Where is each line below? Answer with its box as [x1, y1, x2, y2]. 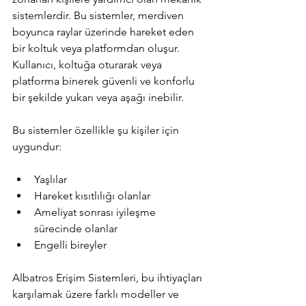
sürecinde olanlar [34, 222, 123, 235]
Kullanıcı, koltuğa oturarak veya [12, 58, 165, 71]
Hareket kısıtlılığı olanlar [34, 189, 156, 202]
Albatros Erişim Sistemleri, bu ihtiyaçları [12, 271, 205, 284]
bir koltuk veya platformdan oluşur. [12, 42, 182, 55]
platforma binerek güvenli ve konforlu [12, 74, 197, 87]
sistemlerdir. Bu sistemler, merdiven [12, 9, 186, 22]
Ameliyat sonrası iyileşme [34, 206, 158, 219]
